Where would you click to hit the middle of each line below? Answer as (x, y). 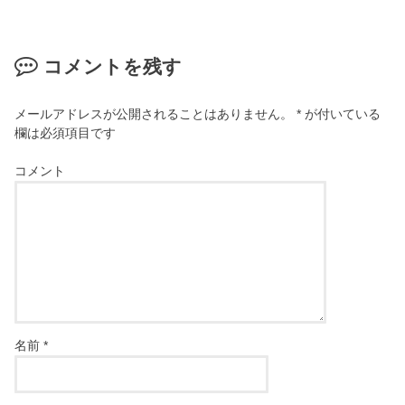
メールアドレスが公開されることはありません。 (154, 113)
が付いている (341, 113)
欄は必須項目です (66, 132)
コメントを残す (112, 67)
